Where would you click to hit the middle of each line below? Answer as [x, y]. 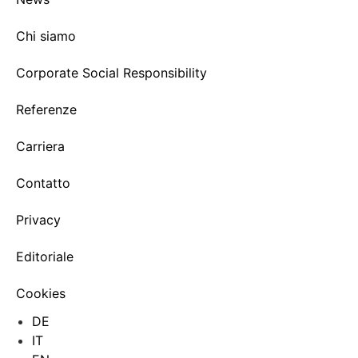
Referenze [46, 109]
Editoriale [45, 256]
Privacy [38, 219]
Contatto [43, 183]
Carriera [40, 146]
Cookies [41, 293]
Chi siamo [46, 36]
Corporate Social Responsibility [111, 72]
